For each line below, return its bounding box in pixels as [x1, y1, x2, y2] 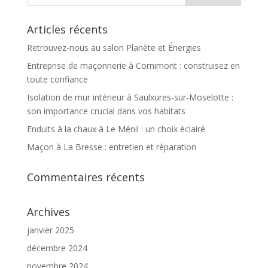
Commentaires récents [26, 170, 145, 184]
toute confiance [26, 74, 88, 85]
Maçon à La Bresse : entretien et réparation [26, 141, 196, 153]
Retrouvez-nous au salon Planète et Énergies [26, 42, 201, 53]
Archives [26, 205, 70, 219]
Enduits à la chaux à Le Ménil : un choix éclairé [26, 123, 205, 135]
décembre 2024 [26, 242, 87, 254]
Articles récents [26, 22, 108, 36]
